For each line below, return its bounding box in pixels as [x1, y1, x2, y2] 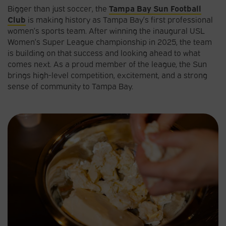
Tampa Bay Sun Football [109, 2, 201, 14]
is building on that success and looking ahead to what [8, 46, 200, 58]
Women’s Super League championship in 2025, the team [8, 35, 212, 47]
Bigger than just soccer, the [8, 2, 109, 14]
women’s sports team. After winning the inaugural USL [8, 24, 205, 36]
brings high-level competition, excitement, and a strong [8, 69, 207, 80]
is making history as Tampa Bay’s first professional [28, 13, 213, 25]
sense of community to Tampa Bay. [8, 80, 133, 91]
